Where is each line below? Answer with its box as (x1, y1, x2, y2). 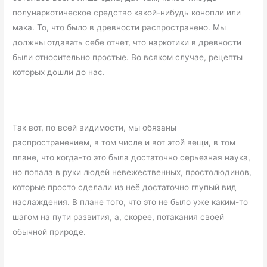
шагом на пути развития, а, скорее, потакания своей (13, 212, 225, 222)
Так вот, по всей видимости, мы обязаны (13, 123, 177, 133)
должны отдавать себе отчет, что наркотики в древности (13, 37, 242, 47)
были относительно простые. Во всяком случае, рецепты (13, 52, 243, 62)
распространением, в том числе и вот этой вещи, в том (13, 138, 236, 148)
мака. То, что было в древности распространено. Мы (13, 22, 226, 32)
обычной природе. (13, 227, 86, 237)
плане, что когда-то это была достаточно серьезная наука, (13, 153, 251, 163)
